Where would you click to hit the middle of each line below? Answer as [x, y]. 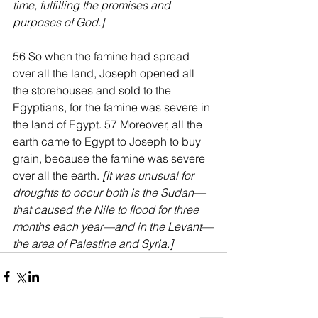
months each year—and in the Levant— [113, 227]
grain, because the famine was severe [110, 159]
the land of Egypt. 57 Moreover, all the [109, 125]
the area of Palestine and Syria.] [93, 244]
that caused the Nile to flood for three [107, 210]
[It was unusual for [149, 176]
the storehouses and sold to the [93, 91]
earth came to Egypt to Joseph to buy [108, 142]
